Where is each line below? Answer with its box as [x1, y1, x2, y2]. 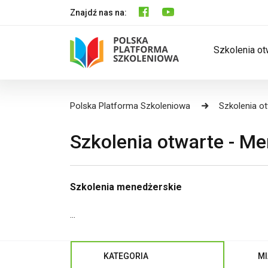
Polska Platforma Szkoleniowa [70, 100, 190, 111]
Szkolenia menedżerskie [70, 181, 182, 193]
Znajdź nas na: [70, 7, 127, 17]
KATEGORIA [103, 251, 148, 261]
